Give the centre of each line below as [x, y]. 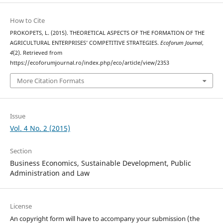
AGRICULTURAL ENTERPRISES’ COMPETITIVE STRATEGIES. [85, 43]
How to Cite [27, 21]
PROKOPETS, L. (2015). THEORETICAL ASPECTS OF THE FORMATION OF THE [107, 33]
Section [21, 151]
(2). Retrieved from [37, 53]
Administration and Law [50, 173]
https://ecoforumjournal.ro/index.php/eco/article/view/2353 [89, 63]
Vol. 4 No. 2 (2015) [40, 128]
